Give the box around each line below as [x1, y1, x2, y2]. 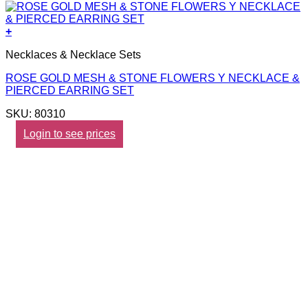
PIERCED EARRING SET [5, 84, 134, 96]
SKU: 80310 [5, 107, 65, 120]
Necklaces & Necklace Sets [5, 48, 141, 60]
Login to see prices [23, 127, 115, 140]
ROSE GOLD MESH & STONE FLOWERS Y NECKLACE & [5, 71, 300, 84]
